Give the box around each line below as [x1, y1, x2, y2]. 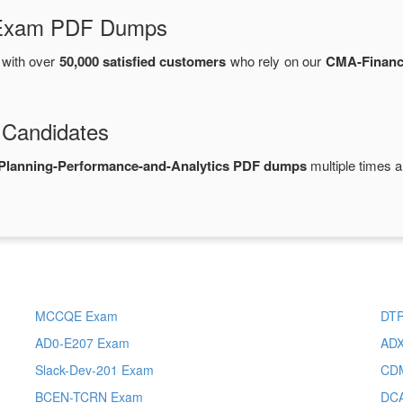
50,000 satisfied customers [58, 51, 227, 72]
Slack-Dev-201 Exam [34, 361, 154, 380]
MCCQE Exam [34, 307, 118, 326]
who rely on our [226, 51, 326, 71]
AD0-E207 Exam [34, 334, 130, 353]
